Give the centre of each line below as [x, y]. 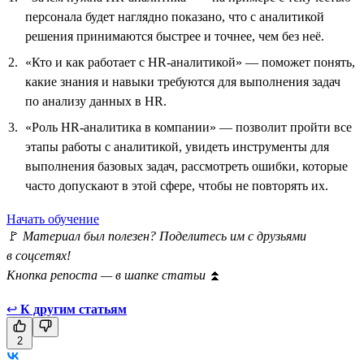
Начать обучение [53, 219]
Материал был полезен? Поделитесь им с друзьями [165, 236]
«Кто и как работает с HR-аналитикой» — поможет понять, [190, 62]
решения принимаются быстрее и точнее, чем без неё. [175, 36]
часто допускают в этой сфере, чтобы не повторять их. [177, 185]
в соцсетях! [39, 255]
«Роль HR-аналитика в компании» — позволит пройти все [188, 127]
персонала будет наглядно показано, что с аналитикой [175, 16]
